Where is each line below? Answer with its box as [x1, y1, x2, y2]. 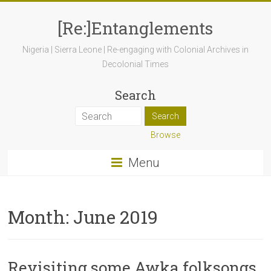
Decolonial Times [102, 59, 169, 69]
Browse [150, 130, 180, 140]
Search [114, 87, 156, 103]
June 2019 [73, 205, 158, 229]
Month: [8, 205, 74, 229]
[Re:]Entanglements [57, 17, 214, 39]
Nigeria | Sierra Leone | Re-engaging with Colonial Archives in [22, 45, 249, 54]
